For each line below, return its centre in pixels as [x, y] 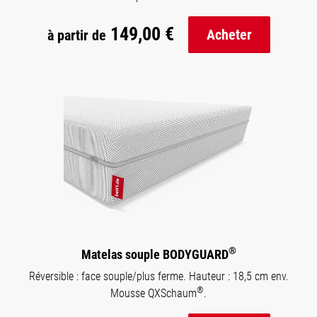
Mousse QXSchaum [154, 293]
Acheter [229, 34]
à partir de [76, 36]
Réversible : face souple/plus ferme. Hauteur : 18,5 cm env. [158, 276]
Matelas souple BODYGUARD [155, 254]
